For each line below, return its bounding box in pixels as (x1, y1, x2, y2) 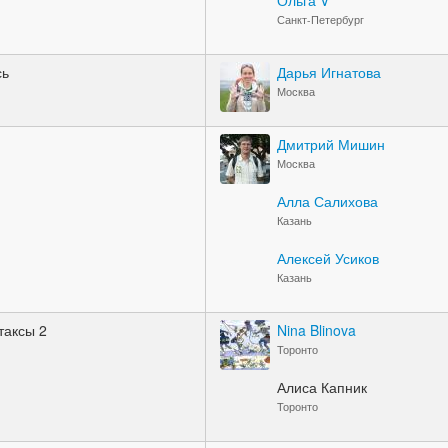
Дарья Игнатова (277, 62, 381, 82)
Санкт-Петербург (277, 12, 364, 27)
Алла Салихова (277, 191, 378, 211)
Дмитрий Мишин (277, 134, 385, 154)
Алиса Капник (277, 377, 367, 397)
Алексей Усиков (277, 248, 379, 268)
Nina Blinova (277, 320, 356, 340)
